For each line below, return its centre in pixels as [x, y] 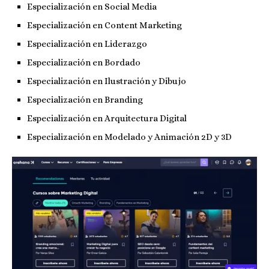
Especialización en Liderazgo [87, 44]
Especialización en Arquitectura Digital [107, 118]
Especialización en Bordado [84, 62]
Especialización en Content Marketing [104, 25]
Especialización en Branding [85, 99]
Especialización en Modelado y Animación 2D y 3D [129, 137]
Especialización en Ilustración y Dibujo [107, 81]
